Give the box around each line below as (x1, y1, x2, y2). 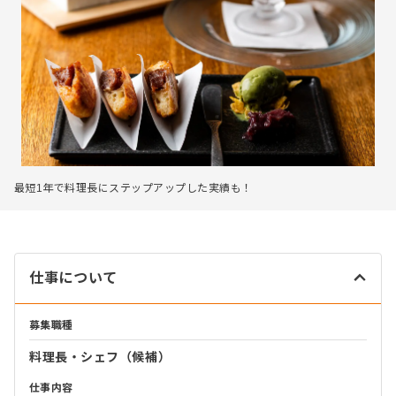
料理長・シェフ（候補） (29, 349, 171, 364)
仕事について (29, 270, 118, 286)
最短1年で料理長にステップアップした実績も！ (14, 181, 253, 194)
